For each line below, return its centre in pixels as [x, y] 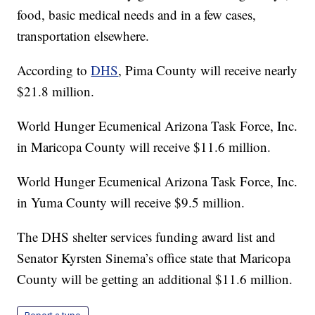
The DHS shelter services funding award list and [147, 236]
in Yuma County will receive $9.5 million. [131, 202]
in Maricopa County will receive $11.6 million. [144, 146]
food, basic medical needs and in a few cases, [137, 14]
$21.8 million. [56, 91]
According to [54, 70]
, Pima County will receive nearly [208, 70]
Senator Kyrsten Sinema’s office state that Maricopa [154, 257]
